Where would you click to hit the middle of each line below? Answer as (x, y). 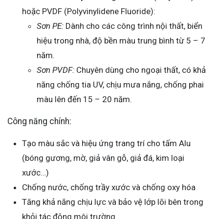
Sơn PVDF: (55, 70)
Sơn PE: (50, 26)
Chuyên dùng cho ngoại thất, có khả (140, 70)
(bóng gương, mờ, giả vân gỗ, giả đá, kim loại (103, 158)
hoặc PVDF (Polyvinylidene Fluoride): (89, 11)
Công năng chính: (39, 121)
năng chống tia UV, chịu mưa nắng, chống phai (120, 85)
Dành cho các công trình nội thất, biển (133, 26)
